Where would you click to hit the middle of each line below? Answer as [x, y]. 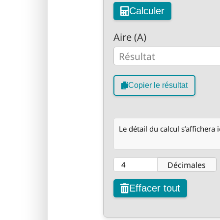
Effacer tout [154, 188]
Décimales [187, 165]
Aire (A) [130, 37]
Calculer [147, 11]
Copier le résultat [158, 85]
